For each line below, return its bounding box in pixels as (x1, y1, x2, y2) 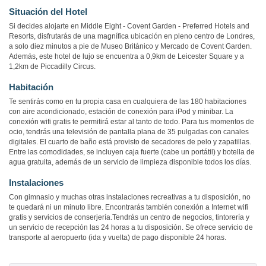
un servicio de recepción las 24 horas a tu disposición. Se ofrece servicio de (9, 223, 253, 232)
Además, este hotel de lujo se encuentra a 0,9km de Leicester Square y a (9, 52, 244, 61)
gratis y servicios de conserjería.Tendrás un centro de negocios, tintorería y (9, 213, 249, 222)
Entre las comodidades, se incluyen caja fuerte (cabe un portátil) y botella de (9, 148, 255, 157)
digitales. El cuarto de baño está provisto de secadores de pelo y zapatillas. (9, 138, 251, 147)
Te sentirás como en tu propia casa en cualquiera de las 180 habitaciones (9, 97, 246, 106)
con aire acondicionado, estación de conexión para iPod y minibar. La (9, 107, 233, 116)
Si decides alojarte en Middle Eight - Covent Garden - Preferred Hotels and (9, 22, 249, 31)
